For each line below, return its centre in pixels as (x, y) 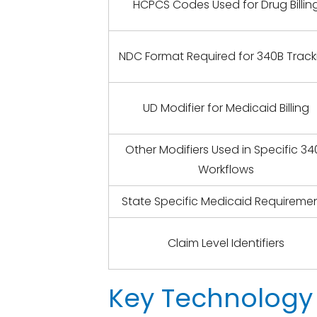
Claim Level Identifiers (226, 243)
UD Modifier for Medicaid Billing (226, 108)
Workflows (226, 169)
